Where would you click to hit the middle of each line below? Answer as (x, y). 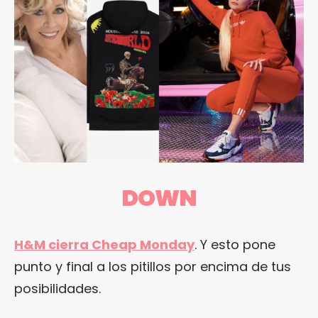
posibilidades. (57, 289)
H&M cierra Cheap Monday (104, 245)
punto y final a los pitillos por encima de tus (153, 267)
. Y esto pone (235, 245)
